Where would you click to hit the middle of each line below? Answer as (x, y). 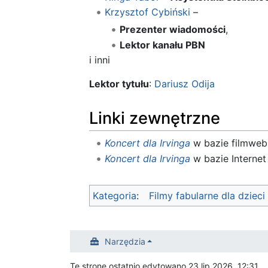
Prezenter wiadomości (173, 30)
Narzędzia (125, 242)
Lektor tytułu (119, 84)
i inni (100, 60)
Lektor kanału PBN (163, 45)
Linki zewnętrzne (155, 118)
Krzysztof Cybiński (147, 12)
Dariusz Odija (185, 84)
